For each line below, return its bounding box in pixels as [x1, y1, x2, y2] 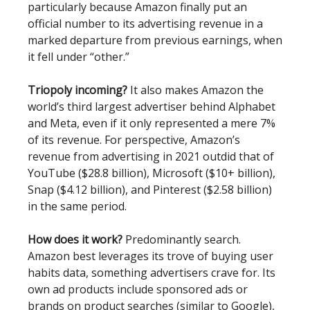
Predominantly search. [125, 232, 241, 247]
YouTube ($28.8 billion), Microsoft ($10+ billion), [28, 165, 275, 181]
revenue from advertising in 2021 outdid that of [28, 149, 274, 164]
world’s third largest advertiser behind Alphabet [28, 99, 275, 114]
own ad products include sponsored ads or [28, 282, 248, 297]
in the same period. [28, 199, 127, 214]
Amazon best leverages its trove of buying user [28, 248, 273, 264]
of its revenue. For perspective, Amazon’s [28, 132, 240, 147]
